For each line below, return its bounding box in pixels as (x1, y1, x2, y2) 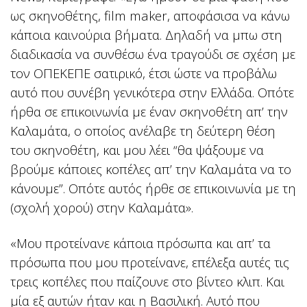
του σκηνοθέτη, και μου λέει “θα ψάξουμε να (10, 141, 264, 159)
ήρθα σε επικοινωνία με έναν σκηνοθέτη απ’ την (10, 103, 288, 121)
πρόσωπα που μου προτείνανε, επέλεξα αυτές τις (10, 254, 289, 271)
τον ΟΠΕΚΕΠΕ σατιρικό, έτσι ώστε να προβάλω (10, 64, 277, 82)
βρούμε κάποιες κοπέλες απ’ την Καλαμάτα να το (10, 160, 291, 178)
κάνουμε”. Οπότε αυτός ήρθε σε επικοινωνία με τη (10, 180, 296, 197)
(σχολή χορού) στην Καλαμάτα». (10, 199, 193, 217)
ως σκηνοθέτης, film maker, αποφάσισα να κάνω (10, 7, 290, 25)
